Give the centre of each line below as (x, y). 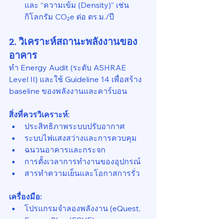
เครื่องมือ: (25, 197)
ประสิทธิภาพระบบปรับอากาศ (75, 126)
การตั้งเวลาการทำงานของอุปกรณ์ (83, 161)
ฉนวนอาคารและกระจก (65, 150)
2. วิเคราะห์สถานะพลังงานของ (73, 41)
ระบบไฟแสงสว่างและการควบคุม (81, 138)
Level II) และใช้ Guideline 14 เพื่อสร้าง (76, 79)
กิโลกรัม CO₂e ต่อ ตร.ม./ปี (69, 17)
